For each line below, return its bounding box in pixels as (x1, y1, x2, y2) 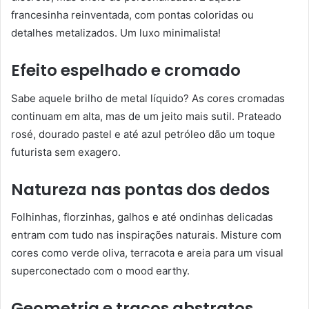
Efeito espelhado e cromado (11, 59, 241, 82)
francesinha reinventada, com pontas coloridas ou (11, 8, 254, 22)
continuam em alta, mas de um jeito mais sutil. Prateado (11, 109, 281, 123)
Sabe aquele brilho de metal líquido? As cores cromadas (11, 91, 285, 105)
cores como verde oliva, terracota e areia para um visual (11, 246, 283, 260)
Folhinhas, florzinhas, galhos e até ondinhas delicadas (11, 210, 273, 224)
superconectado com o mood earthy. (11, 264, 190, 278)
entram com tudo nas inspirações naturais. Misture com (11, 228, 281, 242)
